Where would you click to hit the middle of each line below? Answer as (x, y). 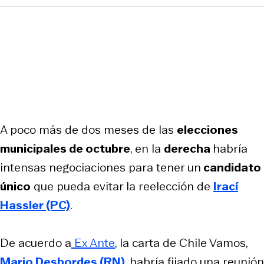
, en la (147, 148)
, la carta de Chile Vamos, (181, 242)
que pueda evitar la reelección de (122, 186)
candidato (231, 167)
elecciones (207, 129)
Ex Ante (93, 242)
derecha (188, 148)
